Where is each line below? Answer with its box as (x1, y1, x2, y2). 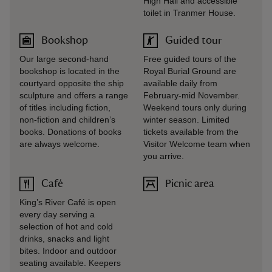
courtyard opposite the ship (19, 78, 124, 88)
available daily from (143, 78, 217, 88)
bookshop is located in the (19, 66, 120, 76)
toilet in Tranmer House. (143, 8, 236, 18)
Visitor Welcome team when (143, 139, 250, 149)
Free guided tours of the (143, 54, 236, 64)
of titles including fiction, (19, 103, 110, 112)
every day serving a (19, 209, 95, 219)
